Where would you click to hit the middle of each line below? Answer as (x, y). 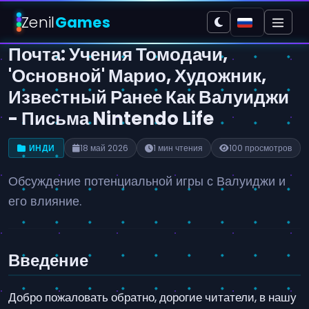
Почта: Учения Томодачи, (118, 54)
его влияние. (45, 201)
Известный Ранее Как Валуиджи (149, 97)
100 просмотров (261, 148)
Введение (48, 260)
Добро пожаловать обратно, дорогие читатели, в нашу (152, 298)
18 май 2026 (104, 148)
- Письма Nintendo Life (111, 119)
